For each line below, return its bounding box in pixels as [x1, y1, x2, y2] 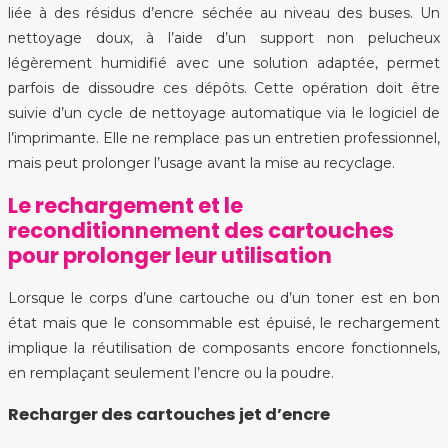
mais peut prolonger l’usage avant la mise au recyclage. [8, 153, 395, 172]
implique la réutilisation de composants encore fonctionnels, [8, 338, 440, 357]
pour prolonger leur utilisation [8, 241, 332, 271]
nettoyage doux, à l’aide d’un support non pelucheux [8, 28, 440, 47]
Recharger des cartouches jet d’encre [8, 403, 330, 426]
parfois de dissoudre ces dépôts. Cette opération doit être [8, 78, 440, 97]
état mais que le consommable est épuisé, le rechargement [8, 313, 440, 332]
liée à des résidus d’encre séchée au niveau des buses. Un [8, 3, 440, 22]
